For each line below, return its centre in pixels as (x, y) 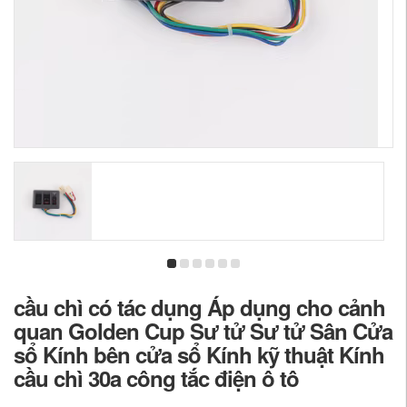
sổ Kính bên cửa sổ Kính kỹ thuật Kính (199, 354)
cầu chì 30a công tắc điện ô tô (156, 378)
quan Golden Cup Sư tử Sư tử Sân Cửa (203, 331)
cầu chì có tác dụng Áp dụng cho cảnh (199, 307)
